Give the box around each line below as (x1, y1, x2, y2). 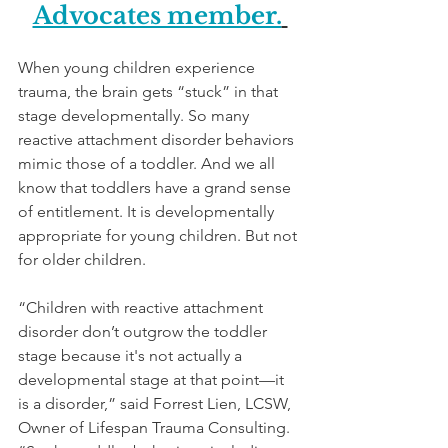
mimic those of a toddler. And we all (18, 153, 279, 173)
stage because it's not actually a (18, 345, 246, 365)
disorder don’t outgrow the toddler (18, 321, 271, 341)
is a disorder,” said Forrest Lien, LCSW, (18, 393, 295, 413)
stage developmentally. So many (18, 105, 253, 125)
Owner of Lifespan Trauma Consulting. (18, 417, 294, 437)
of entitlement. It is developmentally (18, 201, 278, 221)
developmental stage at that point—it (18, 369, 288, 389)
